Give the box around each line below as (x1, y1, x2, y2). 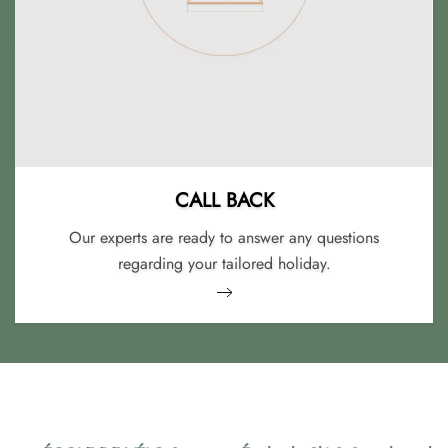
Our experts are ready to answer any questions (69, 226, 379, 250)
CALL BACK (174, 186, 274, 216)
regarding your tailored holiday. (117, 252, 331, 276)
